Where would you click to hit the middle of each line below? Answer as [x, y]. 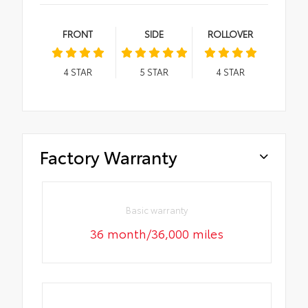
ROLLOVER [230, 34]
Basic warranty [157, 209]
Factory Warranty [109, 157]
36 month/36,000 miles [157, 233]
